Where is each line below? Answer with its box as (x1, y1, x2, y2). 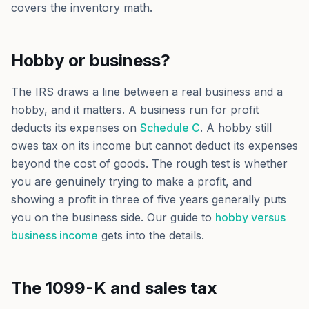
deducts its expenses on (11, 121, 137, 134)
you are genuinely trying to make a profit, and (11, 175, 252, 188)
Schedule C (140, 121, 200, 134)
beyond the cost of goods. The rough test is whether (11, 157, 288, 170)
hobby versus (215, 210, 286, 224)
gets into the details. (101, 228, 204, 242)
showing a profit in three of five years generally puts (11, 192, 286, 206)
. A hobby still (200, 121, 272, 134)
